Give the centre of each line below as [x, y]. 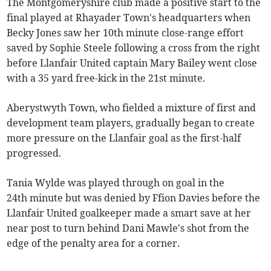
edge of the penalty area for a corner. [93, 243]
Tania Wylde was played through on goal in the [116, 182]
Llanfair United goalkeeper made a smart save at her [129, 213]
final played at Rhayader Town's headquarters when [129, 17]
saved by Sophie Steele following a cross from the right [134, 47]
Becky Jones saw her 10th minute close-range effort [126, 32]
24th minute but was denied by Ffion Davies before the [134, 198]
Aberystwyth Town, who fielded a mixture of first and [132, 107]
